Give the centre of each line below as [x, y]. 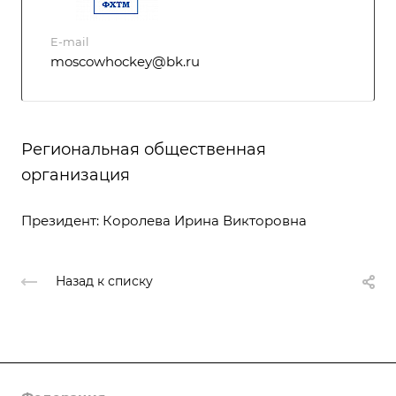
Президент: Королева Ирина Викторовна [164, 220]
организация [76, 175]
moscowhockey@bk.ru [125, 61]
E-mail [70, 41]
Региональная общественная [144, 149]
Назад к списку [104, 282]
